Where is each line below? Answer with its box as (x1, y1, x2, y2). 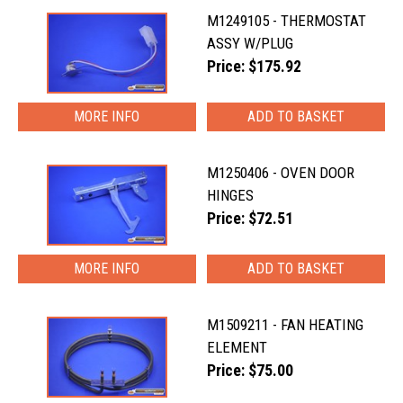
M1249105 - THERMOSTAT (207, 12, 367, 30)
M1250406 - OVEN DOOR (207, 164, 355, 182)
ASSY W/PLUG (207, 34, 294, 52)
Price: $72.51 (207, 210, 294, 228)
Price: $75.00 (207, 362, 294, 380)
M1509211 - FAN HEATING (207, 316, 364, 334)
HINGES (207, 186, 255, 204)
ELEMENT (207, 338, 268, 356)
